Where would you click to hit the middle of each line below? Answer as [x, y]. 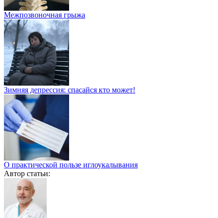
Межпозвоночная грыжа [45, 15]
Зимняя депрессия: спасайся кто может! [70, 90]
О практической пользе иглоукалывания [71, 164]
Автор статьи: [27, 173]
